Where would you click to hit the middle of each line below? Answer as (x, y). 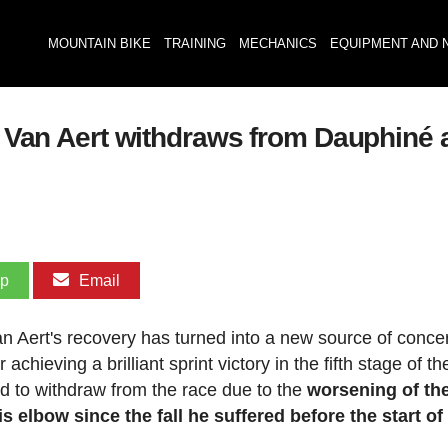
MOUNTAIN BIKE (99, 43)
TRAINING (194, 43)
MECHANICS (277, 43)
